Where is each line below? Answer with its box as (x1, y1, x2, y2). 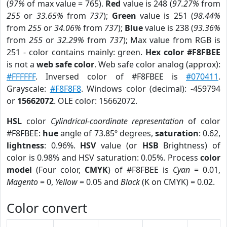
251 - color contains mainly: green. (7, 47, 146, 58)
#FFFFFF (7, 71, 35, 82)
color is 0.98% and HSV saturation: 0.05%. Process (7, 152, 200, 163)
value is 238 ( (143, 22, 194, 33)
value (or (96, 140, 142, 151)
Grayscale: (7, 83, 50, 94)
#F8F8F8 (50, 83, 81, 94)
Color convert (7, 199, 87, 216)
